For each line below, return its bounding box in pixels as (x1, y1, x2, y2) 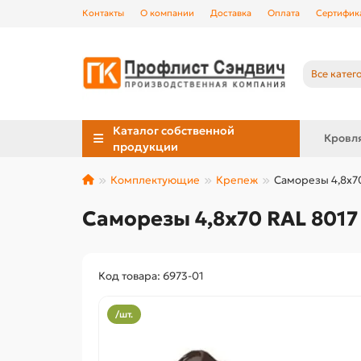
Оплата (268, 7, 300, 19)
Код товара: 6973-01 (98, 269, 204, 284)
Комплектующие (110, 173, 200, 188)
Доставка (210, 7, 251, 19)
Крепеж (216, 173, 258, 188)
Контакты (82, 7, 124, 19)
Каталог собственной (113, 123, 235, 139)
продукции (113, 139, 179, 155)
